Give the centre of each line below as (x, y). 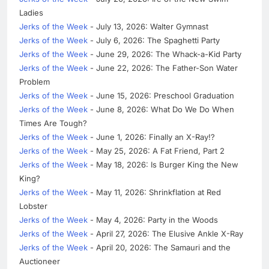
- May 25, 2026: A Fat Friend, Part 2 (156, 151)
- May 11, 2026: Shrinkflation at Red (154, 192)
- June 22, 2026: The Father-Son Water (163, 68)
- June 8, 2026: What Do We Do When (161, 110)
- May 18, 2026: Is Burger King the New (163, 165)
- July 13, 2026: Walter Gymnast (148, 27)
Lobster (33, 206)
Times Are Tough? (53, 123)
